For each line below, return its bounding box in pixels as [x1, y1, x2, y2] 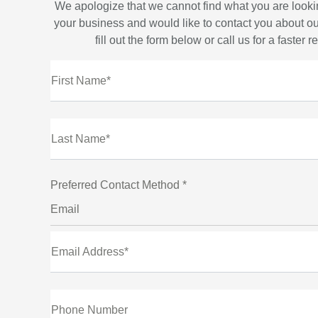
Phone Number [51, 304, 128, 316]
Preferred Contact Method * [50, 179, 187, 191]
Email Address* [51, 246, 128, 258]
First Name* [51, 75, 111, 87]
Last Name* [51, 133, 110, 145]
